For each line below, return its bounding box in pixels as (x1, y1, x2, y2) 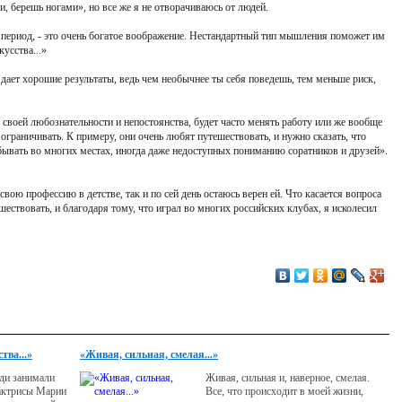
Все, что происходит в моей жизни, (205, 385, 363, 398)
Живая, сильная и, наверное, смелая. (205, 371, 370, 384)
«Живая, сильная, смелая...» (80, 348, 218, 361)
